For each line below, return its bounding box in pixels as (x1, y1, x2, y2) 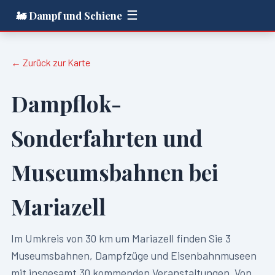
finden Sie (173, 231, 225, 245)
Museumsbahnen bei (10, 158, 218, 187)
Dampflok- (10, 89, 122, 118)
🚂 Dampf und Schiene (16, 8, 123, 22)
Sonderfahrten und (10, 123, 203, 153)
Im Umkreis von (10, 231, 85, 245)
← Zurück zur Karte (10, 56, 90, 68)
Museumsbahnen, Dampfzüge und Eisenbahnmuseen (10, 249, 257, 262)
